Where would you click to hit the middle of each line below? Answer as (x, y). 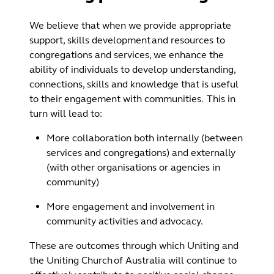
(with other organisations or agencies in (133, 167)
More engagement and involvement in (131, 206)
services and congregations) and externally (141, 152)
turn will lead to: (66, 113)
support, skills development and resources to (127, 40)
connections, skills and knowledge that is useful (134, 84)
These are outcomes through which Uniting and (134, 245)
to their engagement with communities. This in (132, 98)
